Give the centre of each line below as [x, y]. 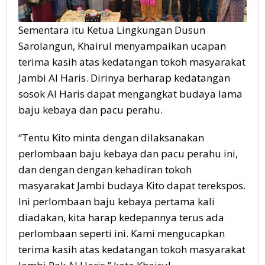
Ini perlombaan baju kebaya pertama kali [117, 202]
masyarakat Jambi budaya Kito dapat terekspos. [132, 186]
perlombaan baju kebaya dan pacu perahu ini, [128, 154]
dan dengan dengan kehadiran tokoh [105, 170]
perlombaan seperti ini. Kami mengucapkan [122, 234]
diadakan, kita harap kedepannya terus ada [121, 218]
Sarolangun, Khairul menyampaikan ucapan [122, 46]
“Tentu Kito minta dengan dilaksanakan [111, 138]
